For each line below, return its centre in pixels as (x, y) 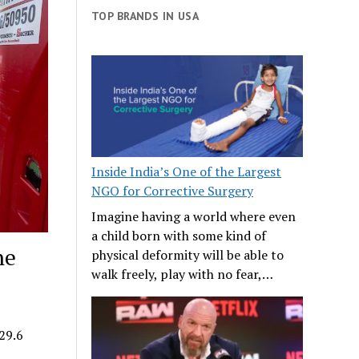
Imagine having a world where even (194, 216)
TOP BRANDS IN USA (145, 16)
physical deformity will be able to (188, 254)
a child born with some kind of (179, 235)
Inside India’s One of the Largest (187, 171)
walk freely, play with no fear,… (183, 274)
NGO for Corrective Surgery (173, 190)
